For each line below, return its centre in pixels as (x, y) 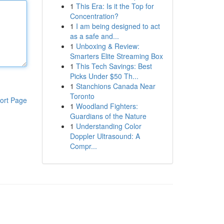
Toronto (82, 96)
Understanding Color (108, 126)
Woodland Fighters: (107, 106)
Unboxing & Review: (107, 46)
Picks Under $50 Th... (104, 76)
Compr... (83, 146)
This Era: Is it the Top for (115, 6)
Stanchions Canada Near (115, 86)
